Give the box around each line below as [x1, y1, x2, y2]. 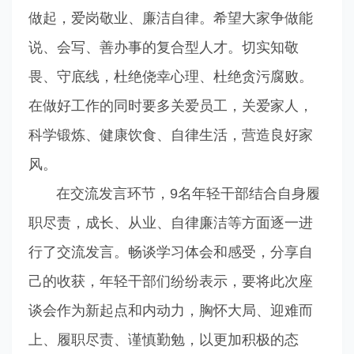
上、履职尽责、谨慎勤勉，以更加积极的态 [28, 332, 299, 348]
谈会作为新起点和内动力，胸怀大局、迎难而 [28, 303, 313, 318]
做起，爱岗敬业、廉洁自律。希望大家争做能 [28, 10, 313, 26]
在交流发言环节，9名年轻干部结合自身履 [28, 186, 320, 201]
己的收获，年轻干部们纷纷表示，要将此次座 [28, 273, 313, 289]
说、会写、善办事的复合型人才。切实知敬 [28, 40, 299, 55]
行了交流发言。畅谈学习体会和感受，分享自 [28, 244, 313, 260]
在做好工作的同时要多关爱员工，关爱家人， [28, 98, 313, 114]
